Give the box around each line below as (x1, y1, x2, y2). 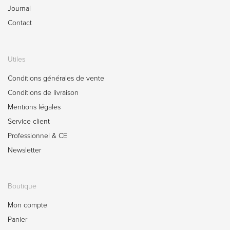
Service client (8, 117, 50, 126)
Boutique (8, 182, 36, 191)
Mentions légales (8, 102, 61, 111)
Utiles (8, 54, 25, 64)
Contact (8, 18, 32, 28)
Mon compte (8, 201, 47, 210)
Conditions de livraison (8, 88, 79, 97)
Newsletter (8, 145, 41, 155)
